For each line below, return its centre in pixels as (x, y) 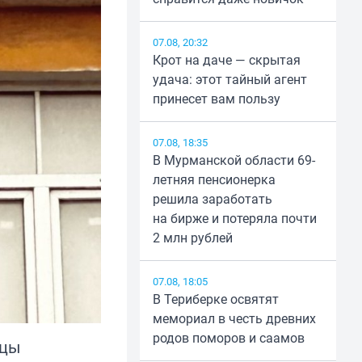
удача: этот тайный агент (229, 80)
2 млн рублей (192, 238)
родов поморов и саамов (228, 338)
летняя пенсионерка (214, 180)
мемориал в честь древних (234, 319)
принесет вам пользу (216, 99)
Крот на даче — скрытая (226, 60)
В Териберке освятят (215, 299)
